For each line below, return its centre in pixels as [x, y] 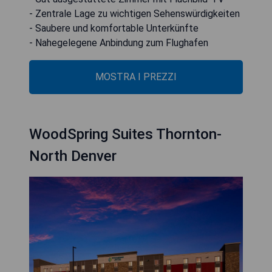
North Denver [73, 156]
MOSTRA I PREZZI [136, 77]
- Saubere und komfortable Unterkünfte [114, 29]
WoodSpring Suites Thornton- [125, 134]
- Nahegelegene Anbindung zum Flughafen [119, 43]
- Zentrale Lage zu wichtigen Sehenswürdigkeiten [134, 14]
